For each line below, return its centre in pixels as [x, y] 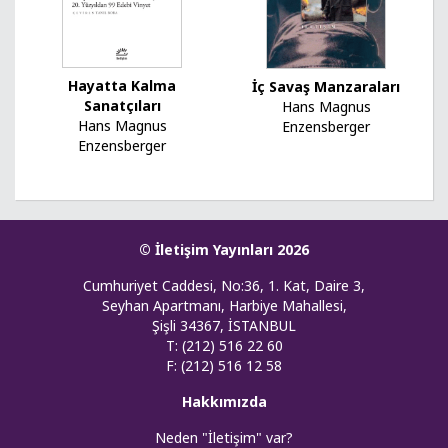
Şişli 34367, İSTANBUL [224, 326]
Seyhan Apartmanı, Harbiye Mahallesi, [224, 306]
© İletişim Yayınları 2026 [224, 250]
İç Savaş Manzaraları [326, 87]
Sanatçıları [122, 106]
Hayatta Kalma [122, 86]
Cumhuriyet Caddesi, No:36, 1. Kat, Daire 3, [224, 286]
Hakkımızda [224, 402]
